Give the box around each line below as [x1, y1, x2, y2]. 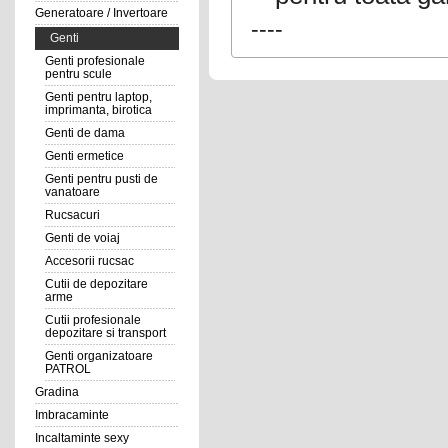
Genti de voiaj [44, 231, 120, 245]
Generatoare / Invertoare [34, 6, 168, 20]
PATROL [44, 362, 91, 376]
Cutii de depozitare [44, 277, 148, 291]
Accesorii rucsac [44, 254, 134, 268]
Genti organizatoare [44, 349, 153, 363]
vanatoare [44, 185, 100, 199]
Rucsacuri [44, 208, 100, 222]
